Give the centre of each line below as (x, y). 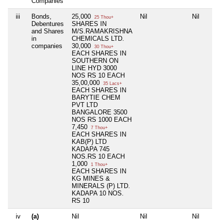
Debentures (48, 24)
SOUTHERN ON (95, 60)
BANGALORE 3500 (99, 112)
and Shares (48, 31)
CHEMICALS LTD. (98, 38)
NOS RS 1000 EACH (102, 119)
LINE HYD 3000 (94, 68)
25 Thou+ (103, 17)
